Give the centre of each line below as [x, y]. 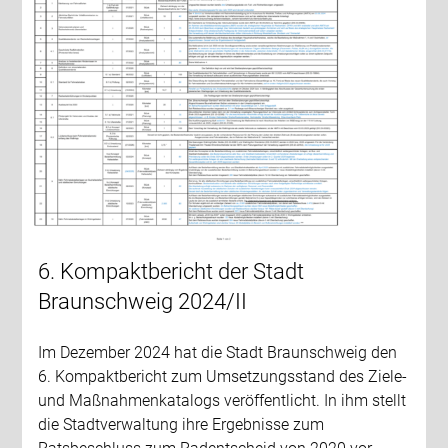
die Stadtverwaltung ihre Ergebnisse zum [181, 425]
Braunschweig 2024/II [143, 302]
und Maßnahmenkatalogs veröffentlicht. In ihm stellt [222, 401]
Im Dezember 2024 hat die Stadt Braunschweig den [218, 353]
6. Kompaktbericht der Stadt [171, 272]
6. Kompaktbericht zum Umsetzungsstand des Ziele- [223, 377]
